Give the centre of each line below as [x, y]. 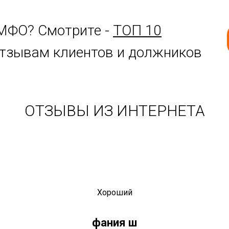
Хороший [114, 192]
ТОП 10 [137, 30]
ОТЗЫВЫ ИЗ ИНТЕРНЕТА [114, 110]
